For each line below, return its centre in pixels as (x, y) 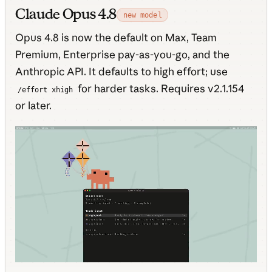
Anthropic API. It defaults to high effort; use (121, 72)
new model (142, 15)
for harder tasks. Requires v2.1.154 (160, 89)
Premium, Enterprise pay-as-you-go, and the (122, 55)
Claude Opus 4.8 (66, 14)
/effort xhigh (46, 90)
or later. (33, 106)
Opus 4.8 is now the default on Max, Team (116, 38)
